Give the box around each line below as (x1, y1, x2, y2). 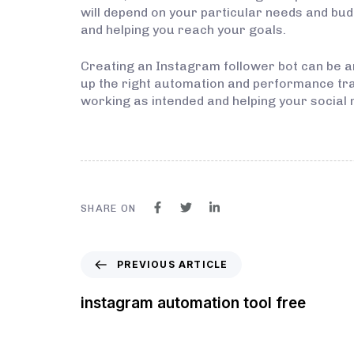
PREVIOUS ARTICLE (117, 258, 228, 271)
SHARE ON (81, 202, 137, 215)
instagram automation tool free (81, 294, 306, 313)
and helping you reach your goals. (81, 22, 286, 38)
